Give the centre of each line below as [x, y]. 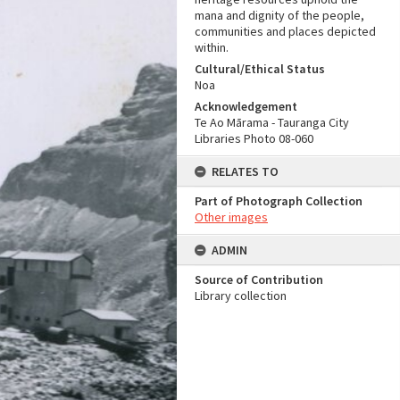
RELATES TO [245, 171]
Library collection [241, 296]
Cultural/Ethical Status [260, 69]
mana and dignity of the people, [279, 15]
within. [212, 47]
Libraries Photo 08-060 [254, 138]
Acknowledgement [246, 106]
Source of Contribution [259, 279]
